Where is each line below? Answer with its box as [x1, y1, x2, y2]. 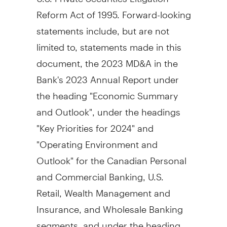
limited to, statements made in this [36, 32, 181, 53]
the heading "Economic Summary [36, 81, 178, 101]
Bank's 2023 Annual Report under [36, 65, 179, 85]
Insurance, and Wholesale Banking [36, 195, 183, 215]
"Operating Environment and [36, 130, 158, 150]
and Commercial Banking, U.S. [36, 162, 164, 182]
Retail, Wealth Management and [36, 178, 170, 199]
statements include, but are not [36, 16, 169, 36]
